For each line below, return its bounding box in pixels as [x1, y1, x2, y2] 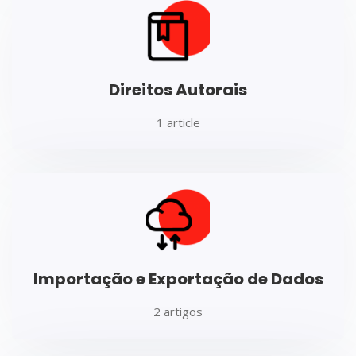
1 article [156, 114, 200, 130]
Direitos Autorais [109, 78, 247, 101]
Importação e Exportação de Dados [33, 267, 323, 290]
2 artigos [153, 303, 203, 319]
